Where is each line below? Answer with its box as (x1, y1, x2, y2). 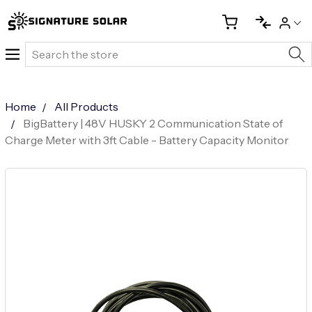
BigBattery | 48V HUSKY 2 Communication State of (22, 116, 283, 130)
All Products (54, 100, 118, 114)
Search (25, 43, 62, 57)
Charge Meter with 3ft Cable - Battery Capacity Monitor (4, 133, 289, 147)
